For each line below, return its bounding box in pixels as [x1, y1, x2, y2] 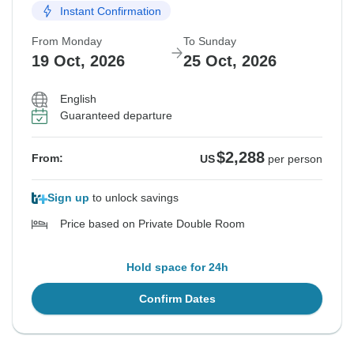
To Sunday [183, 35, 236, 48]
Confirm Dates [138, 292, 216, 306]
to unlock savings [89, 191, 179, 205]
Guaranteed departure [60, 109, 172, 122]
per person [268, 153, 322, 166]
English [60, 92, 96, 106]
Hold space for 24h [126, 261, 228, 274]
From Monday [32, 35, 102, 48]
